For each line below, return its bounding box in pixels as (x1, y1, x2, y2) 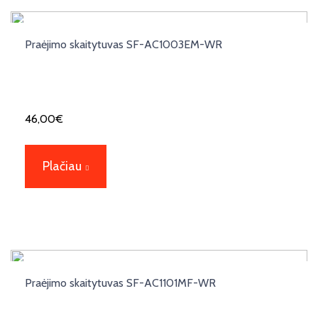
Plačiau (43, 158, 82, 175)
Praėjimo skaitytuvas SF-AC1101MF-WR (25, 276, 216, 290)
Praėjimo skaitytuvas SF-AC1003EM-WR (25, 38, 222, 52)
